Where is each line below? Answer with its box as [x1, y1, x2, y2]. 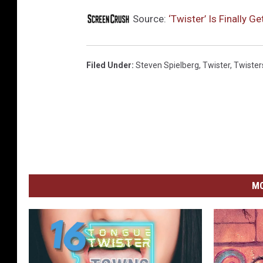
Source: [130, 13, 168, 25]
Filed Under [86, 60, 131, 70]
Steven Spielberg [136, 60, 199, 70]
